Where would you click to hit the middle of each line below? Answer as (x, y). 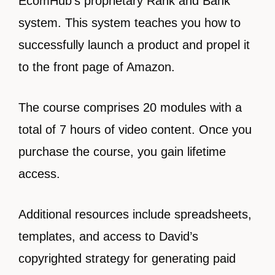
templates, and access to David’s (108, 236)
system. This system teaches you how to (130, 23)
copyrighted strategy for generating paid (127, 258)
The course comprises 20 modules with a (130, 107)
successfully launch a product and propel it (134, 45)
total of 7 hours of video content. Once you (135, 130)
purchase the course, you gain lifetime (122, 152)
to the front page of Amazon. (97, 67)
